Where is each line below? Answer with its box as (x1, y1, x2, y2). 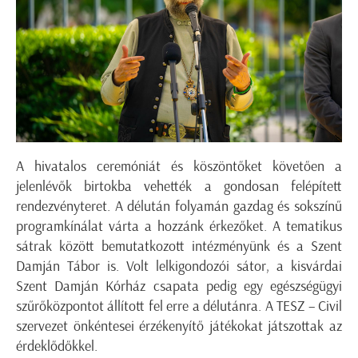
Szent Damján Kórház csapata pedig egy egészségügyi (16, 276, 342, 295)
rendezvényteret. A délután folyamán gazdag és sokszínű (16, 197, 342, 215)
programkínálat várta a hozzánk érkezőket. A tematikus (16, 217, 342, 235)
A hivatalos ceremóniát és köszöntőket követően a (16, 157, 342, 175)
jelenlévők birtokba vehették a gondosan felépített (16, 177, 342, 195)
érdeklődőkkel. (16, 336, 97, 355)
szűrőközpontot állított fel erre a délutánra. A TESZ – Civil (16, 296, 342, 315)
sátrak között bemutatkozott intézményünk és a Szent (16, 237, 342, 255)
